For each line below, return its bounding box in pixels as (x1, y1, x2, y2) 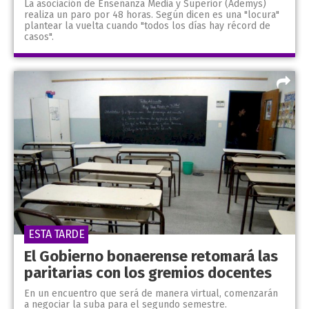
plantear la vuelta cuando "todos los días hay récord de (24, 20, 270, 32)
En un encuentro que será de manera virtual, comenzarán (24, 287, 278, 299)
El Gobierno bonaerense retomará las (24, 246, 278, 266)
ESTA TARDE (28, 227, 84, 241)
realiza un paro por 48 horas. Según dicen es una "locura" (24, 9, 279, 21)
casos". (24, 31, 54, 43)
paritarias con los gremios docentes (24, 263, 272, 282)
